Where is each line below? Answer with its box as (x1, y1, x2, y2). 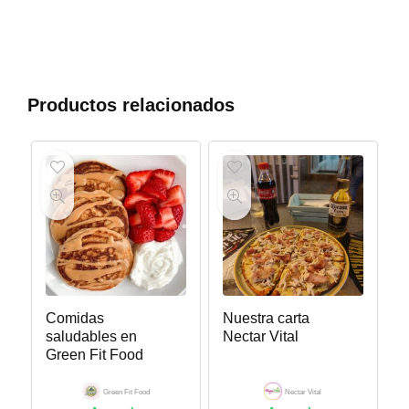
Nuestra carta (222, 310, 309, 327)
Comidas (45, 310, 104, 327)
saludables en (45, 329, 137, 345)
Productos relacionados (27, 94, 235, 115)
